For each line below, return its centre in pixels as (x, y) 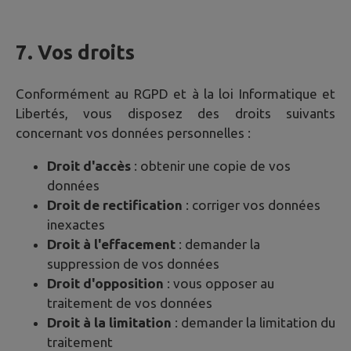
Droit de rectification (115, 205)
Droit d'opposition (105, 284)
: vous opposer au (219, 284)
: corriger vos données (251, 205)
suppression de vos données (133, 264)
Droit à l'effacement (111, 244)
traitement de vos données (130, 303)
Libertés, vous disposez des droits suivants (175, 114)
